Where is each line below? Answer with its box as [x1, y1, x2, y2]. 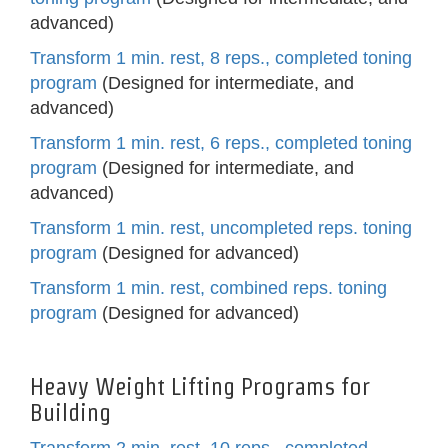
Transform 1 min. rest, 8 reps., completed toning [30, 48, 412, 69]
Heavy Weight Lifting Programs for [30, 373, 370, 401]
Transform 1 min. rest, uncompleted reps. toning [30, 218, 412, 239]
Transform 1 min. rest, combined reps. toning [30, 278, 387, 299]
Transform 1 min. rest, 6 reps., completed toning [30, 133, 412, 154]
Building [30, 399, 111, 427]
